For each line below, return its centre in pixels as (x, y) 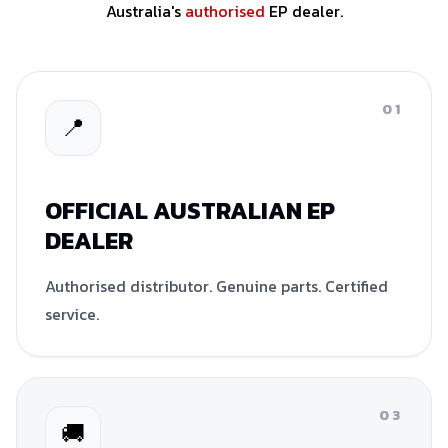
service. (72, 313)
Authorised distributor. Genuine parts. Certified (216, 285)
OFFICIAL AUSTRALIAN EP (190, 210)
